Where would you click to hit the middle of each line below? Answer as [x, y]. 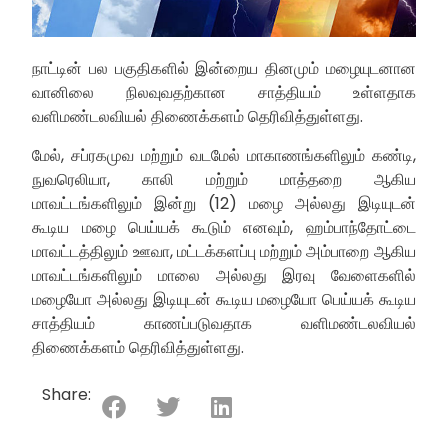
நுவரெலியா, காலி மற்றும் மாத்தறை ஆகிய [224, 179]
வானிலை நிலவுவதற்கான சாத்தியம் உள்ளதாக [224, 93]
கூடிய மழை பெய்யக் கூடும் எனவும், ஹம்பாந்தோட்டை [224, 227]
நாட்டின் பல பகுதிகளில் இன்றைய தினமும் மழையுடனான [224, 69]
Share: [67, 395]
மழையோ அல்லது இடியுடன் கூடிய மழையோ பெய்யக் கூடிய [224, 299]
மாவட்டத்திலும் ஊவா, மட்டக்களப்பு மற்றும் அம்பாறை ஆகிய [224, 251]
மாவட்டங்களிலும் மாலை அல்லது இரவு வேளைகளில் [224, 275]
